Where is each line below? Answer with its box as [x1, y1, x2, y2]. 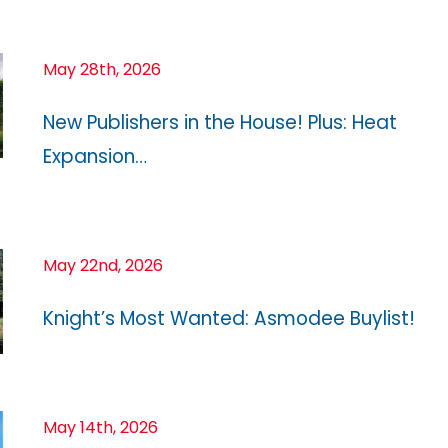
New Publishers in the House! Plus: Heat [43, 108, 397, 136]
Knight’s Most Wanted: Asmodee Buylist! [43, 304, 415, 332]
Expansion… [43, 142, 147, 170]
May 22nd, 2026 [43, 253, 163, 277]
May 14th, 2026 [43, 415, 158, 439]
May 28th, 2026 [43, 57, 161, 81]
